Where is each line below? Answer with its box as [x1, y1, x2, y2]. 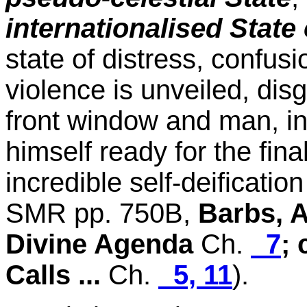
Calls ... [5, 260, 108, 290]
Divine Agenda [5, 229, 193, 259]
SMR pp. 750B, [5, 198, 198, 228]
